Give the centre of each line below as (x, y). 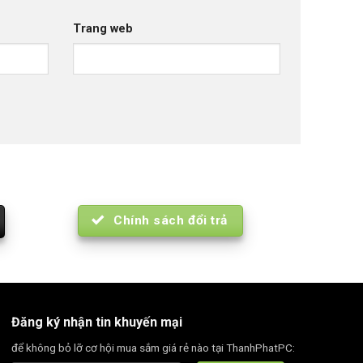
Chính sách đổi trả (171, 220)
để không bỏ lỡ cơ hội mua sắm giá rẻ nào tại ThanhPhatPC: (154, 347)
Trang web (103, 28)
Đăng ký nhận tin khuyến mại (97, 322)
